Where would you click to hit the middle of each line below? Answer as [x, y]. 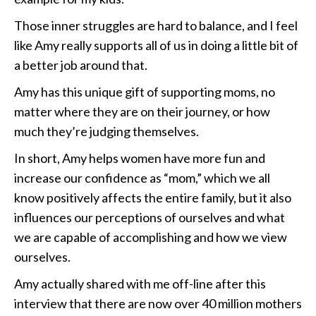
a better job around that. [81, 65]
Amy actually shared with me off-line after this [140, 284]
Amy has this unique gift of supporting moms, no [145, 92]
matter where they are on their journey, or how [142, 112]
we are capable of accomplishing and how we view [151, 237]
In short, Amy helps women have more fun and [140, 158]
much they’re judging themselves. [107, 132]
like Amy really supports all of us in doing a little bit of [156, 45]
